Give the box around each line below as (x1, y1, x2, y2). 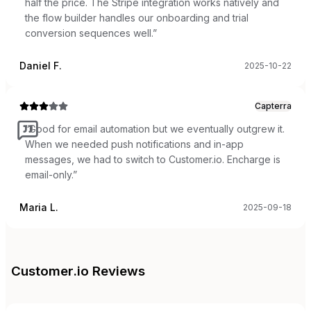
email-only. (25, 168, 73, 180)
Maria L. (19, 201, 58, 213)
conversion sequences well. (25, 26, 153, 39)
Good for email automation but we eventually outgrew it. (29, 122, 285, 135)
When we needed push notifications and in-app (25, 137, 244, 150)
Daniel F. (19, 59, 62, 72)
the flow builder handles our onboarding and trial (25, 11, 249, 24)
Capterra (255, 100, 292, 111)
